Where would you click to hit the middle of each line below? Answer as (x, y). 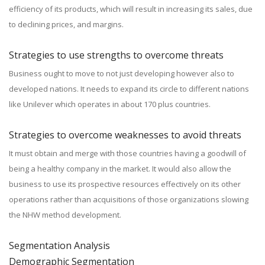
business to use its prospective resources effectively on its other (125, 184)
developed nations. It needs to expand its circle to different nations (129, 89)
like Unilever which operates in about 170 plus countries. (110, 104)
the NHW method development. (65, 215)
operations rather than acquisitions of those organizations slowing (129, 199)
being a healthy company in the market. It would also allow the (120, 169)
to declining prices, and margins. (66, 24)
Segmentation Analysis (59, 245)
